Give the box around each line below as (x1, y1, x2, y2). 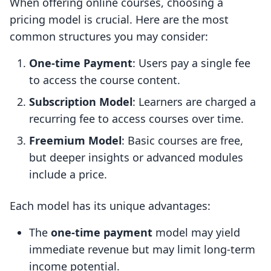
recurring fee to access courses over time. (29, 111, 244, 126)
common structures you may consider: (10, 29, 208, 44)
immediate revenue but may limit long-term (29, 242, 255, 257)
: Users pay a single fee (132, 56, 250, 71)
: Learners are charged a (132, 94, 256, 109)
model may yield (152, 225, 240, 240)
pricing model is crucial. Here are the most (10, 12, 229, 27)
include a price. (29, 167, 107, 182)
